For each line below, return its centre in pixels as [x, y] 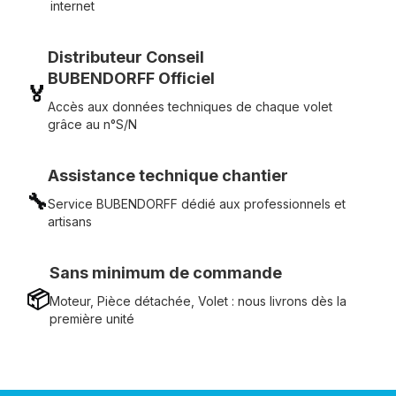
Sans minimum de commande [166, 273]
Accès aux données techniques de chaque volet [190, 107]
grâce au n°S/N [92, 124]
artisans [70, 221]
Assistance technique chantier [168, 175]
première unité [92, 319]
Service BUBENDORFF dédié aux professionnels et [197, 204]
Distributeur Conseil [126, 57]
